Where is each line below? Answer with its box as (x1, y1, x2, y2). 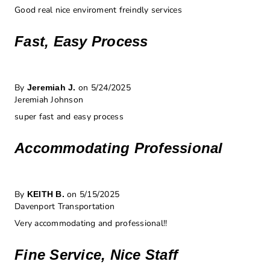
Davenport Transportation (14, 201, 115, 213)
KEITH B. (27, 189, 64, 199)
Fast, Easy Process (14, 33, 148, 50)
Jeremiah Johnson (14, 94, 83, 106)
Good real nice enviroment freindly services (14, 4, 182, 16)
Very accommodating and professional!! (14, 218, 168, 230)
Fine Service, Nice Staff (14, 246, 178, 263)
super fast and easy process (14, 111, 124, 123)
